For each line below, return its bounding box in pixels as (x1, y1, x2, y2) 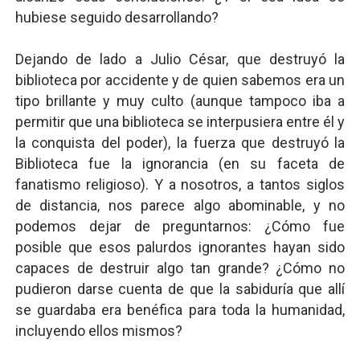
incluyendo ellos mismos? (14, 322, 182, 339)
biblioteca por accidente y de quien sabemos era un (14, 72, 346, 88)
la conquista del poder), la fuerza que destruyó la (14, 134, 346, 151)
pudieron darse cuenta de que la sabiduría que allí (14, 280, 346, 297)
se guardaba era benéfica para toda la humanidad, (14, 301, 346, 318)
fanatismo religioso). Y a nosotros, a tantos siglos (14, 176, 346, 193)
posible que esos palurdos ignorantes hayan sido (14, 239, 346, 256)
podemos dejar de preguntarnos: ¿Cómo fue (14, 218, 346, 235)
